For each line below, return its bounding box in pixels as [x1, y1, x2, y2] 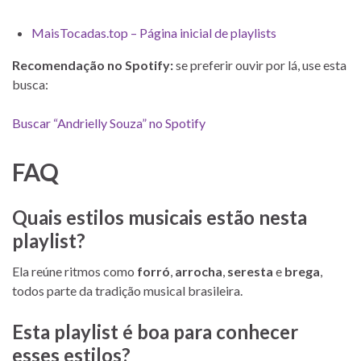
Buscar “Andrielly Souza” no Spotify [12, 114, 205, 131]
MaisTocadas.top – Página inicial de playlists [31, 24, 276, 40]
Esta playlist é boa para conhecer [12, 319, 298, 343]
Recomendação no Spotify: [12, 56, 173, 73]
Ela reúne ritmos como [12, 263, 137, 279]
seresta [227, 263, 273, 279]
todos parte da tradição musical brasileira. [12, 282, 243, 298]
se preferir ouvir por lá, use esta [173, 56, 346, 73]
